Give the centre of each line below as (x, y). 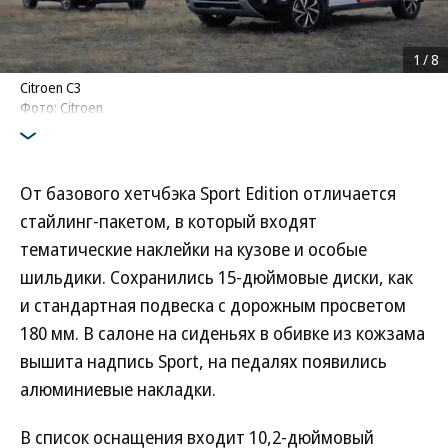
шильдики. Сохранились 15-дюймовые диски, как (216, 277)
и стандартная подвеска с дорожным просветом (213, 305)
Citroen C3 (50, 87)
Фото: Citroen (61, 107)
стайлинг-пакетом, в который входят (168, 221)
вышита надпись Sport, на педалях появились (203, 361)
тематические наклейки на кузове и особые (193, 249)
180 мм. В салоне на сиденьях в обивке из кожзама (222, 333)
